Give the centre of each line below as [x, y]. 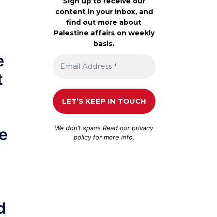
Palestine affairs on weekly [104, 33]
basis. [104, 43]
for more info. [113, 137]
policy [82, 137]
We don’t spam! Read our [93, 128]
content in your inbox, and [104, 11]
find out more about [104, 22]
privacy [143, 128]
